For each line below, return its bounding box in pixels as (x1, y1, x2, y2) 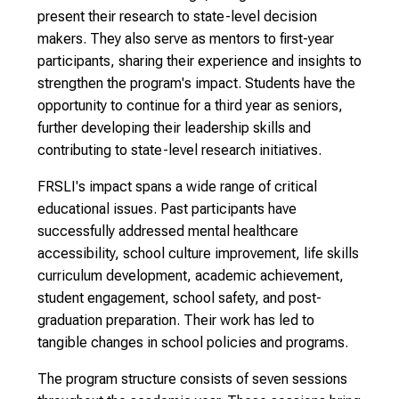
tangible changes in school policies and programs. (37, 334, 348, 351)
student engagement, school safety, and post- (37, 289, 322, 306)
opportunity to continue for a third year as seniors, (37, 97, 343, 114)
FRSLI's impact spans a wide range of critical (37, 178, 317, 195)
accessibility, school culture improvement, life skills (37, 245, 359, 262)
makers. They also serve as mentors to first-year (37, 30, 334, 47)
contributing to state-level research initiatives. (37, 142, 322, 159)
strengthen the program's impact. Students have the (37, 75, 355, 92)
